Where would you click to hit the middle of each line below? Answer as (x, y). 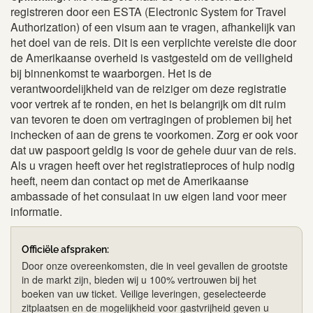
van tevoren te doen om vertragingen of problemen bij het (151, 119)
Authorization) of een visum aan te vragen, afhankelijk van (153, 27)
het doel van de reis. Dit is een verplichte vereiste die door (153, 43)
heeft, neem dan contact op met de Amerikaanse (130, 181)
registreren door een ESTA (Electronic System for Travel (148, 12)
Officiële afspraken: (65, 250)
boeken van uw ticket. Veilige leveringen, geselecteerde (144, 294)
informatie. (36, 212)
